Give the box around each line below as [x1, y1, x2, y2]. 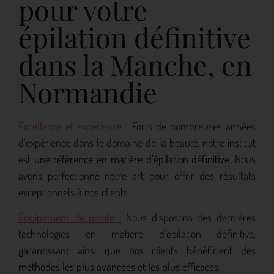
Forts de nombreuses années [128, 119, 256, 133]
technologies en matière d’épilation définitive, [18, 227, 256, 241]
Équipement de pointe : [18, 210, 122, 224]
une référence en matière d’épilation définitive [34, 152, 230, 166]
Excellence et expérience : [18, 119, 128, 133]
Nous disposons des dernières [121, 210, 256, 224]
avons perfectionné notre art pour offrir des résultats [18, 169, 256, 183]
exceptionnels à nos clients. [18, 185, 130, 199]
